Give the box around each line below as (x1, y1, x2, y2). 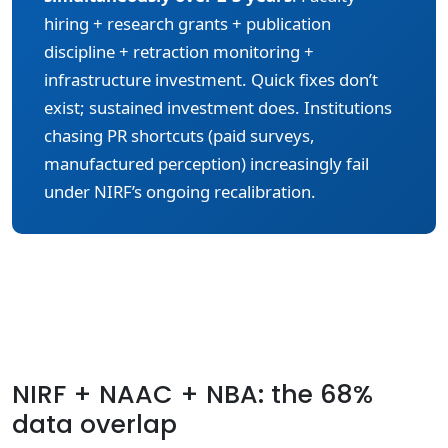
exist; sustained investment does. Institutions (44, 96, 392, 119)
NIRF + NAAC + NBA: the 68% (12, 377, 373, 412)
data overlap (12, 407, 177, 442)
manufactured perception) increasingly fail (44, 152, 369, 175)
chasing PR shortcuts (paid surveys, (44, 124, 315, 147)
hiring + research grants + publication (44, 12, 331, 35)
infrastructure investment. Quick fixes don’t (44, 68, 378, 91)
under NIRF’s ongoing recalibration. (44, 180, 316, 203)
